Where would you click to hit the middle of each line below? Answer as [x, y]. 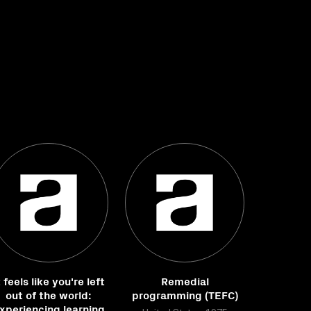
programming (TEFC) [185, 294]
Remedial [185, 280]
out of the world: [49, 294]
